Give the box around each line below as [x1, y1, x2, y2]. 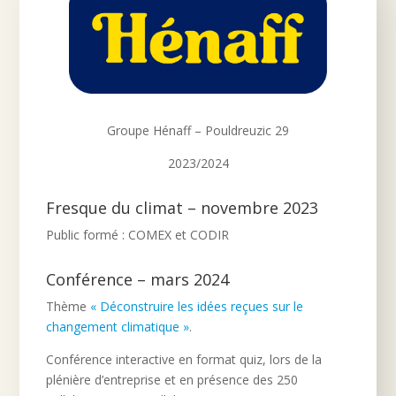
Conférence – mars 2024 [46, 268, 230, 290]
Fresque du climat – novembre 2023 [46, 196, 319, 218]
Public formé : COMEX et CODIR [46, 225, 230, 243]
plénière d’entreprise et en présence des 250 [46, 370, 299, 388]
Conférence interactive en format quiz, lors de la [46, 350, 323, 368]
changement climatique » [46, 317, 190, 335]
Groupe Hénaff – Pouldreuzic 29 [107, 121, 289, 139]
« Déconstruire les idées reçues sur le [90, 297, 304, 315]
